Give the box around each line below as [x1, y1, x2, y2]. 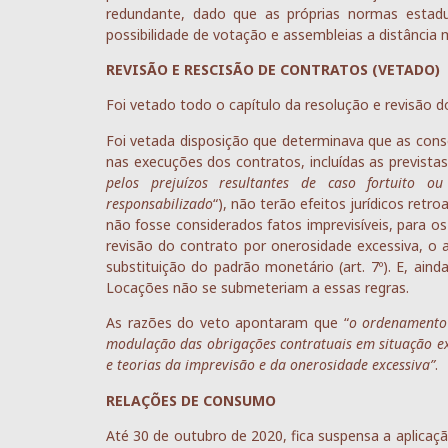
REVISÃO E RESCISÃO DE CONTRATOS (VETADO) [106, 60, 440, 80]
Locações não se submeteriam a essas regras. [106, 277, 409, 297]
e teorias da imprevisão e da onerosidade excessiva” [106, 355, 435, 375]
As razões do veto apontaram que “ [106, 313, 349, 333]
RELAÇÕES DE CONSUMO [106, 390, 276, 410]
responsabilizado [106, 193, 213, 213]
